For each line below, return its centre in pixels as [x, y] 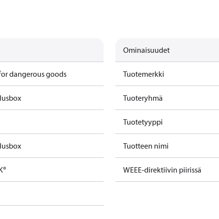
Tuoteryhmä [143, 98]
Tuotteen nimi [146, 146]
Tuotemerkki [144, 74]
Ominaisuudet [146, 50]
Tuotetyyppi [143, 122]
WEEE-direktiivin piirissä [162, 170]
